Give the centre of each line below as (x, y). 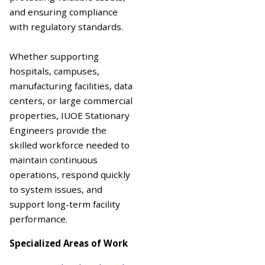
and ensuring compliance (64, 12)
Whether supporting (54, 56)
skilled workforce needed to (70, 145)
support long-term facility (65, 204)
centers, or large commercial (71, 100)
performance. (38, 219)
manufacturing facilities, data (71, 85)
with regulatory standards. (66, 26)
